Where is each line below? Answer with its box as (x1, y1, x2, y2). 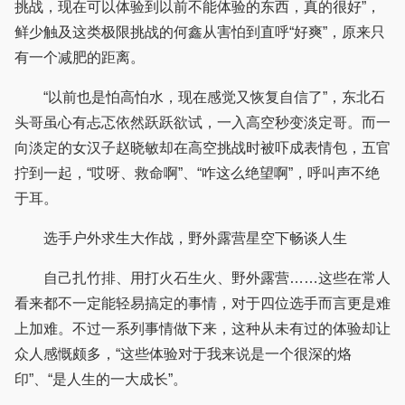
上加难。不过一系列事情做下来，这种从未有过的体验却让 (14, 321, 391, 337)
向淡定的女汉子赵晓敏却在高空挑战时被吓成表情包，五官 (14, 140, 391, 156)
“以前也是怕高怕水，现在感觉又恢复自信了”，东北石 (14, 89, 385, 106)
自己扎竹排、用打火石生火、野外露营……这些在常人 (14, 270, 391, 287)
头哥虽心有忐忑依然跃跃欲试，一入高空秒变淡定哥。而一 (14, 115, 391, 131)
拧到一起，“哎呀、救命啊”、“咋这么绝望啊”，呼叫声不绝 (14, 165, 380, 182)
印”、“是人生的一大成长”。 (14, 372, 187, 388)
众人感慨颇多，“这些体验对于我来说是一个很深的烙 (14, 346, 352, 363)
